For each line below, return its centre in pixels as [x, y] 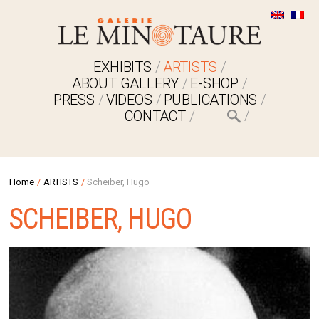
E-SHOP [215, 83]
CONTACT [155, 116]
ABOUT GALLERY [125, 83]
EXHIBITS [122, 67]
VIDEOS [129, 100]
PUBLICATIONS [210, 100]
